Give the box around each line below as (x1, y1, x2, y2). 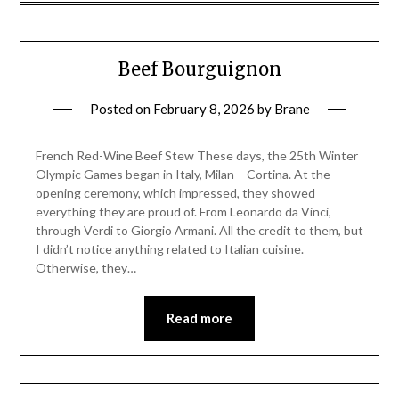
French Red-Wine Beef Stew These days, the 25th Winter (35, 148, 358, 164)
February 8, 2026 (152, 101, 255, 118)
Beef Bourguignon (118, 58, 281, 81)
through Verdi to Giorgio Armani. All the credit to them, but (35, 223, 363, 239)
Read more (167, 310, 232, 327)
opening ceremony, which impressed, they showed (35, 185, 315, 201)
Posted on (89, 101, 153, 118)
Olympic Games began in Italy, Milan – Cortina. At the (35, 167, 330, 183)
